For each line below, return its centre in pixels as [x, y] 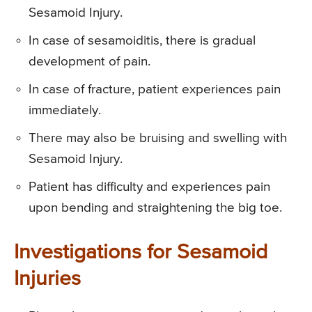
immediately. [65, 111]
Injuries [47, 280]
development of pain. [89, 62]
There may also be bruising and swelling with [158, 139]
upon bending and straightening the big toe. [155, 208]
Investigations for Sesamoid [141, 253]
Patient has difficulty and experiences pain [149, 187]
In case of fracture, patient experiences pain [155, 90]
